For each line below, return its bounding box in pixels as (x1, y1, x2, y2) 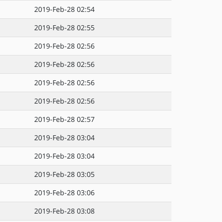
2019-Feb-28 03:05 (34, 169, 95, 179)
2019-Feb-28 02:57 (34, 114, 95, 124)
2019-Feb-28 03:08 (34, 206, 95, 216)
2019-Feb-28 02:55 (34, 23, 95, 32)
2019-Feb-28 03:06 (34, 188, 95, 197)
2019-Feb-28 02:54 (34, 4, 95, 14)
